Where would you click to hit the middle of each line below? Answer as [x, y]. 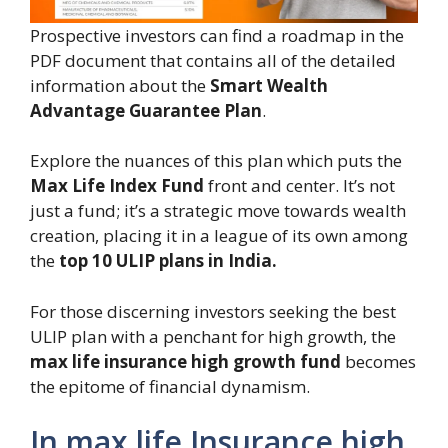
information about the [118, 85]
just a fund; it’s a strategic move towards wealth [218, 211]
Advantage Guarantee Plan [146, 110]
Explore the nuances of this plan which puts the [216, 161]
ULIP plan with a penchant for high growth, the [213, 336]
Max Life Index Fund [119, 186]
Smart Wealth [267, 85]
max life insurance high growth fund [185, 361]
